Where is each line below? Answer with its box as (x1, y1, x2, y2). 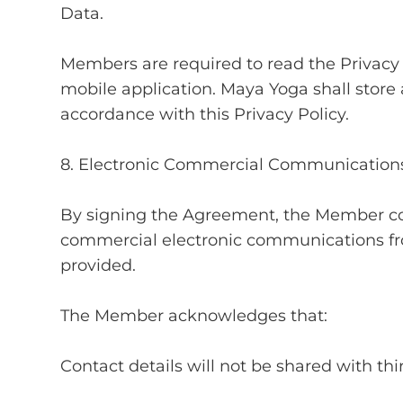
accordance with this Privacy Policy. (60, 103, 350, 124)
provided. (60, 255, 137, 275)
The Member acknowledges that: (60, 305, 328, 326)
